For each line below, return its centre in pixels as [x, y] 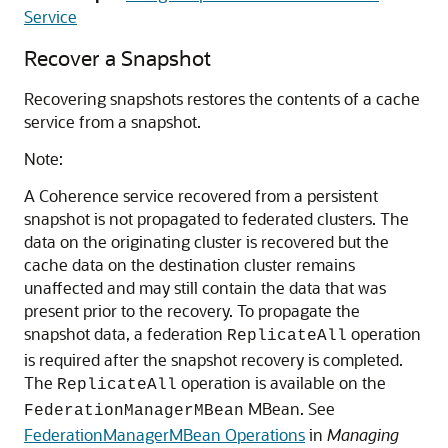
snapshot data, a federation [125, 333]
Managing [363, 434]
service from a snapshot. [112, 121]
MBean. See [289, 408]
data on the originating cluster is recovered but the [206, 241]
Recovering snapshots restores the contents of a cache [222, 98]
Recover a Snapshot [117, 57]
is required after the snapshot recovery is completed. [213, 359]
